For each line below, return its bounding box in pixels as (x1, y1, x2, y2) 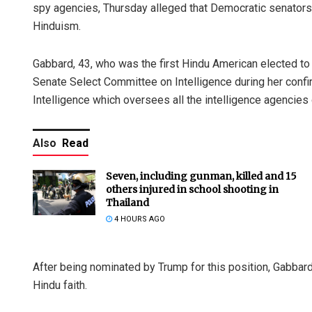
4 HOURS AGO (112, 214, 165, 224)
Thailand (106, 196, 149, 210)
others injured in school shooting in (106, 183, 279, 196)
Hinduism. (33, 19, 81, 33)
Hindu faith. (33, 279, 87, 292)
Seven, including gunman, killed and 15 (106, 170, 297, 183)
